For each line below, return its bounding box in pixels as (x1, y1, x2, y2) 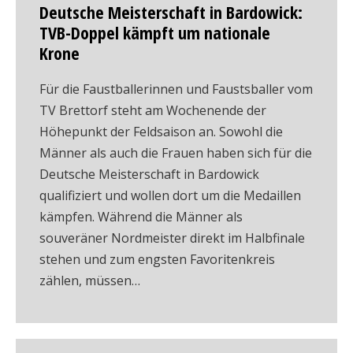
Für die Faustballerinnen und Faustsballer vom (39, 80, 313, 98)
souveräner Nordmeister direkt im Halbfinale (39, 229, 305, 247)
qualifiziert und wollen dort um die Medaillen (39, 187, 301, 204)
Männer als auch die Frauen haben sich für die (39, 144, 312, 162)
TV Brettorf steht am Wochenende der (39, 102, 266, 119)
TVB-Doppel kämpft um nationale (39, 20, 270, 44)
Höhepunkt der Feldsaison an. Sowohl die (39, 123, 283, 140)
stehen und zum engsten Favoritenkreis (39, 251, 275, 268)
